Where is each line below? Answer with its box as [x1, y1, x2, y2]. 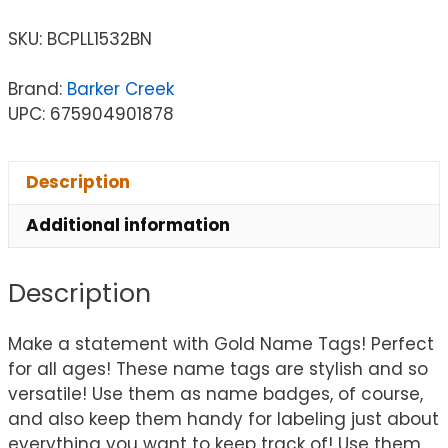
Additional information [26, 213, 230, 238]
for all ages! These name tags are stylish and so [8, 357, 428, 382]
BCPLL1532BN [47, 26, 152, 51]
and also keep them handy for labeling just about [8, 407, 439, 432]
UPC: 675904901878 [8, 101, 174, 126]
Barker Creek [67, 76, 174, 101]
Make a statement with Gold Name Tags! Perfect [8, 332, 434, 357]
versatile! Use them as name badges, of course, [8, 382, 423, 407]
